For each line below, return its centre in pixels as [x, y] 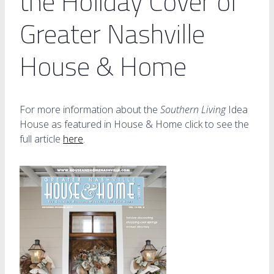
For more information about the [90, 109]
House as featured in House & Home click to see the [134, 124]
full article [41, 139]
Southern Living [193, 109]
